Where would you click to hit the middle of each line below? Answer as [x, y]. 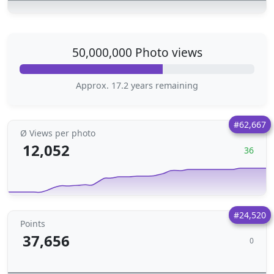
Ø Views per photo [58, 133]
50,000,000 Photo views [137, 52]
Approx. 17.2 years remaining [137, 85]
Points [33, 224]
